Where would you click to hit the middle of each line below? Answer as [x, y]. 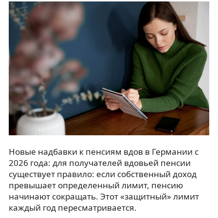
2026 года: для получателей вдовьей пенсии [100, 163]
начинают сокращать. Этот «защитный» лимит [104, 196]
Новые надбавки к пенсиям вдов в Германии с [103, 151]
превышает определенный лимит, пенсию [96, 185]
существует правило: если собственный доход [102, 174]
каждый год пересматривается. [73, 207]
